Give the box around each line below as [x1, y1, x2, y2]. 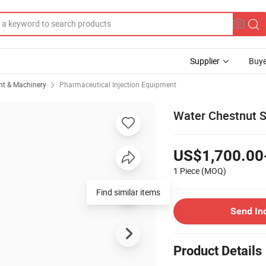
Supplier [190, 55, 220, 66]
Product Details [173, 243, 262, 258]
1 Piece [173, 164, 199, 176]
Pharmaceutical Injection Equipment [59, 80, 176, 89]
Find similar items [96, 186, 160, 198]
